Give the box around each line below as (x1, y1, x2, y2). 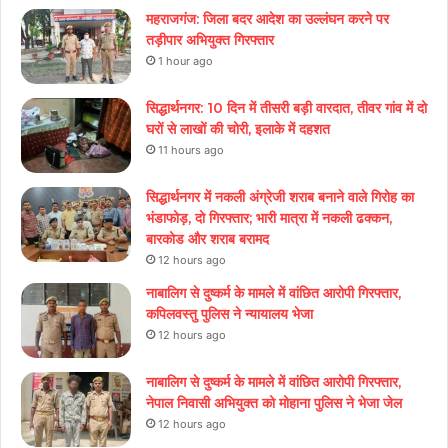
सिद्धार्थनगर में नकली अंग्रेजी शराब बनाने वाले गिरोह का (146, 187, 414, 206)
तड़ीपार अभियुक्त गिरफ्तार (146, 30, 274, 49)
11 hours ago (158, 142, 224, 157)
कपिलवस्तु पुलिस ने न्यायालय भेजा (146, 304, 313, 323)
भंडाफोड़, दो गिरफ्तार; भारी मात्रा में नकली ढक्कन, (146, 208, 392, 227)
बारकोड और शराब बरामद (146, 229, 269, 248)
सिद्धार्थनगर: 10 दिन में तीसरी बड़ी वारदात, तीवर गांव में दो (146, 98, 427, 117)
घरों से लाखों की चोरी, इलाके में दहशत (146, 119, 330, 138)
